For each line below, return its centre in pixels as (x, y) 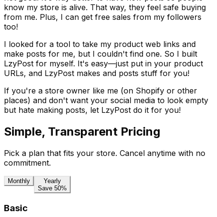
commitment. (27, 163)
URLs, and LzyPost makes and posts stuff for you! (97, 73)
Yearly (52, 181)
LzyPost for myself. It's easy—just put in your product (103, 64)
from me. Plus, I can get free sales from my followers (103, 17)
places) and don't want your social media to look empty (106, 101)
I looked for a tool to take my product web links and (100, 44)
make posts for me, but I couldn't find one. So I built (101, 54)
